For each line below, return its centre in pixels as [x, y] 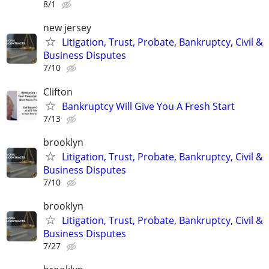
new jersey [67, 28]
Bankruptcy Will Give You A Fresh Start [148, 106]
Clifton [58, 92]
